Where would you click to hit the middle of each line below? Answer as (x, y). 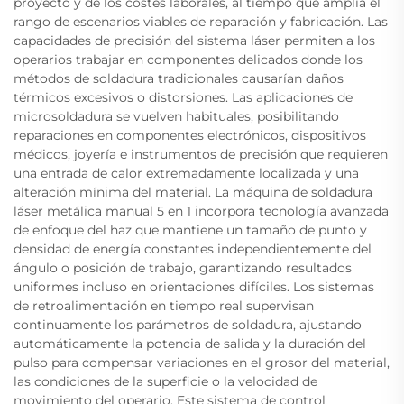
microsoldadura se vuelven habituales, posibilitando (176, 116)
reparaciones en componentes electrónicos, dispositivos (190, 135)
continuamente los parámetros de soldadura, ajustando (188, 324)
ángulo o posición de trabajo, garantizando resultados (183, 267)
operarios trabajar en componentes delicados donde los (188, 59)
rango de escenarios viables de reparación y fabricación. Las (201, 21)
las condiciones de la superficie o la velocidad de (165, 381)
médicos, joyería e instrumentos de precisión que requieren (201, 154)
